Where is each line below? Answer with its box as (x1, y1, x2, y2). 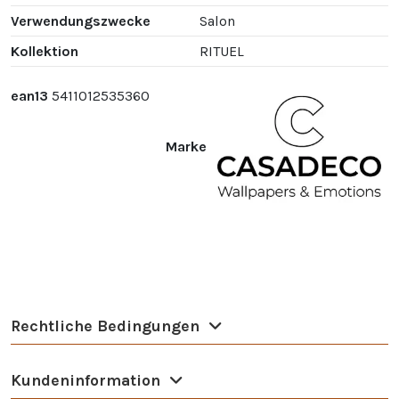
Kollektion (11, 43, 78, 61)
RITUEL (199, 43, 244, 61)
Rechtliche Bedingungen (11, 317, 199, 336)
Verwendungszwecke (11, 12, 151, 30)
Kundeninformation (11, 371, 160, 390)
